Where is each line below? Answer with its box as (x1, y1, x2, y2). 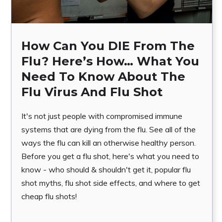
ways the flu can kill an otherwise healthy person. (21, 137, 196, 148)
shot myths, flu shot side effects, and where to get (21, 177, 200, 188)
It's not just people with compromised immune (21, 111, 182, 121)
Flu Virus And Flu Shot (21, 84, 163, 99)
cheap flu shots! (21, 191, 77, 201)
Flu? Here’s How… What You (21, 54, 199, 68)
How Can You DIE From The (21, 38, 195, 53)
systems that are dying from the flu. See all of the (21, 124, 196, 134)
